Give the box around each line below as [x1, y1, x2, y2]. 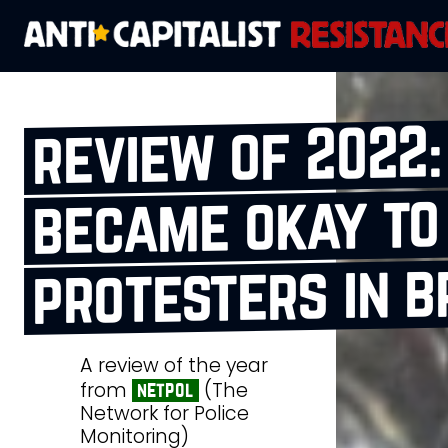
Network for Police [80, 399, 249, 427]
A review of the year [80, 352, 268, 379]
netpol [136, 379, 194, 400]
